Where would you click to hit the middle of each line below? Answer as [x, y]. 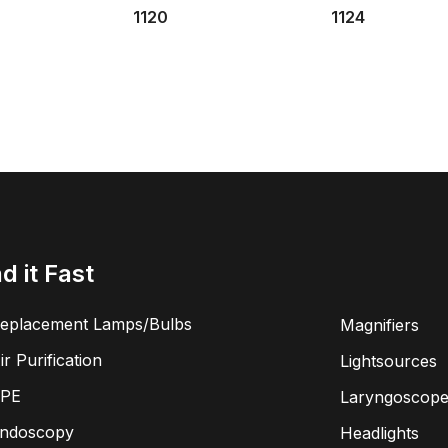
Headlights [379, 433]
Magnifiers [379, 325]
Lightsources [388, 361]
